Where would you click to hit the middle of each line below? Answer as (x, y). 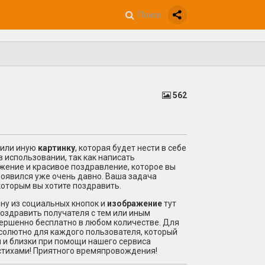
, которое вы (152, 167)
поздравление (99, 167)
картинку (56, 148)
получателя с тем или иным (96, 213)
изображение (135, 204)
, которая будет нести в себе (131, 148)
